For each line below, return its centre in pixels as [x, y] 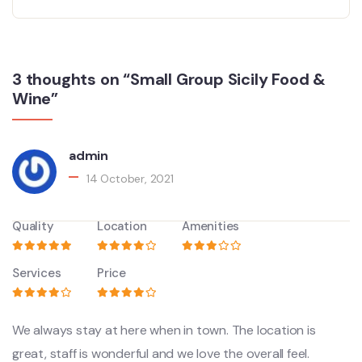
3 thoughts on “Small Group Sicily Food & [169, 80]
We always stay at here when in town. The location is [164, 330]
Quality [33, 227]
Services [37, 274]
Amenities [211, 227]
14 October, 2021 [130, 179]
